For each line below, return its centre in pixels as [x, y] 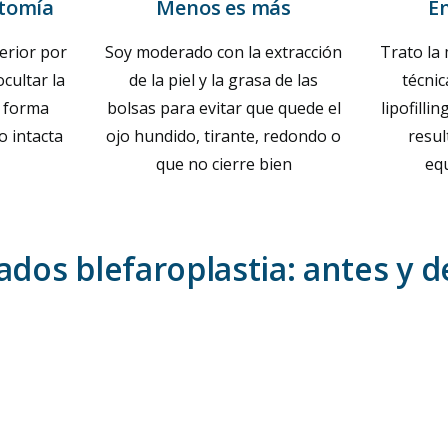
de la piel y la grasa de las [224, 80]
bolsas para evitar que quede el [223, 108]
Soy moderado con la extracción [224, 52]
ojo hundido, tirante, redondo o [224, 136]
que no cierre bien [223, 164]
